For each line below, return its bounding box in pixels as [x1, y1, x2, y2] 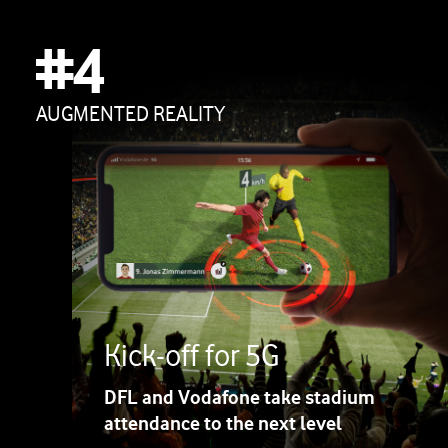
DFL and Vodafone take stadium [103, 386, 375, 410]
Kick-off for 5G [103, 337, 279, 375]
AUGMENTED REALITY [35, 101, 225, 127]
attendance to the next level [103, 412, 342, 436]
